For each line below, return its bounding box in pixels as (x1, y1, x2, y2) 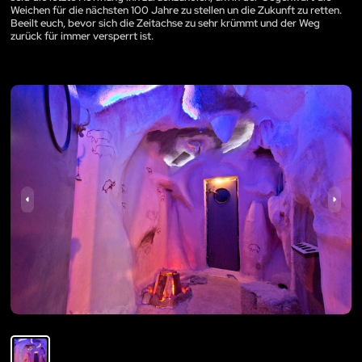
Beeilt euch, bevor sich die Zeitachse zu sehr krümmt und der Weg (11, 16, 320, 31)
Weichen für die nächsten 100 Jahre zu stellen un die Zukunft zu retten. (11, 3, 342, 18)
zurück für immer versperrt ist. (11, 29, 154, 44)
